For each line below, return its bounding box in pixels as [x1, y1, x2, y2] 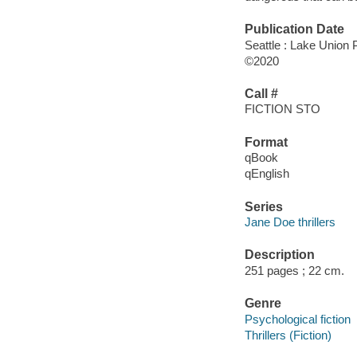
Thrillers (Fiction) [244, 328, 331, 342]
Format [244, 135, 288, 149]
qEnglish [244, 167, 289, 181]
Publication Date [244, 22, 344, 36]
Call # [244, 86, 278, 100]
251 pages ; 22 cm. [244, 263, 344, 277]
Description [244, 248, 315, 262]
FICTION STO [244, 102, 320, 116]
